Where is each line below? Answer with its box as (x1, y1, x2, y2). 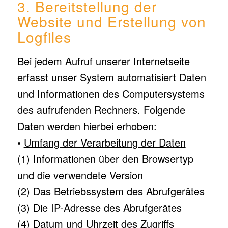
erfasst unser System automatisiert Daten (17, 70, 206, 84)
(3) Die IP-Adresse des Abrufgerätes (17, 200, 182, 215)
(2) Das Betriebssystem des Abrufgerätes (17, 184, 205, 198)
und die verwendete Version (17, 167, 143, 182)
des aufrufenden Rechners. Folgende (17, 102, 185, 117)
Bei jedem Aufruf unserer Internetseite (17, 53, 190, 68)
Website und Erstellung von (17, 11, 206, 32)
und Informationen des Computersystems (17, 86, 205, 101)
